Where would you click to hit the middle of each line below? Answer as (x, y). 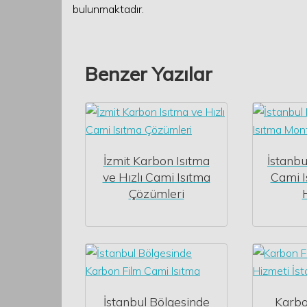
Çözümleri (156, 193)
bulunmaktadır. (108, 9)
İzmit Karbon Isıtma (156, 160)
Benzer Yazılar (149, 74)
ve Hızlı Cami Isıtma (156, 177)
